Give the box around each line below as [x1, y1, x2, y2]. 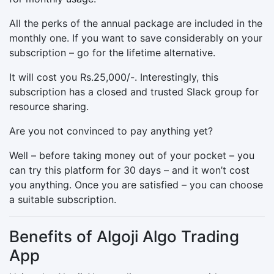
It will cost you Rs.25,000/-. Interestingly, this [9, 70, 218, 83]
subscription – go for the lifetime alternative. [9, 46, 215, 59]
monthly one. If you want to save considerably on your [9, 31, 262, 44]
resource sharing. [9, 100, 89, 113]
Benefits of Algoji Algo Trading [9, 226, 239, 246]
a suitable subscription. [9, 193, 116, 206]
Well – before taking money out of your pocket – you [9, 149, 254, 161]
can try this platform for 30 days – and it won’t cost [9, 163, 250, 176]
